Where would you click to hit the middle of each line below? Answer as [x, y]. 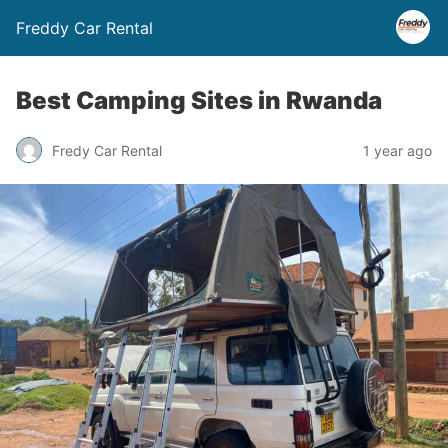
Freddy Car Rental [84, 28]
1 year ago [397, 150]
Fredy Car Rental [107, 150]
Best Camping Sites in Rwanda [199, 100]
